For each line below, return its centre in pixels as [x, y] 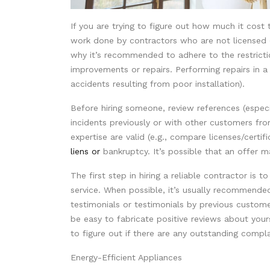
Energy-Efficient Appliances [126, 258]
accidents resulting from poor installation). [158, 84]
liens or [85, 152]
